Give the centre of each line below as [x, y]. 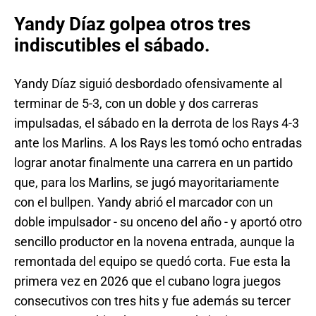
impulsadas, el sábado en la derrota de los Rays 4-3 [157, 123]
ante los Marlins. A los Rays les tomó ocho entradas [158, 142]
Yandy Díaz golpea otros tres [132, 24]
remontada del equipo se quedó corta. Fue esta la [152, 261]
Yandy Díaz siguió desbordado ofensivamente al [148, 83]
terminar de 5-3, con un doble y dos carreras [136, 103]
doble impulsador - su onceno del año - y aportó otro [158, 221]
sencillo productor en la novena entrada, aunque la [154, 241]
